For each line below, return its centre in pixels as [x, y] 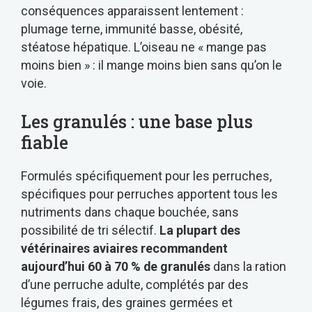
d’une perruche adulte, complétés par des [135, 285]
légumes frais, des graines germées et [127, 303]
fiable [45, 143]
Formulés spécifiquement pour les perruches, [146, 176]
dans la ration [248, 267]
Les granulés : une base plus [137, 122]
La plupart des [200, 231]
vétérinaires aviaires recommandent [124, 249]
